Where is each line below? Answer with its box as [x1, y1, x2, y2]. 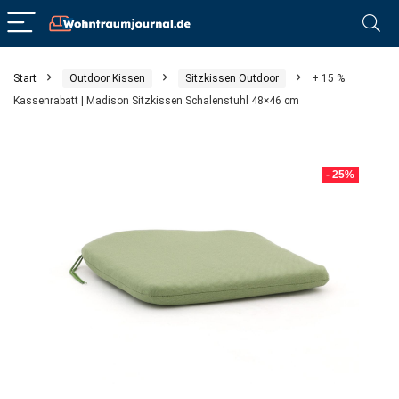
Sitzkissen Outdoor [185, 72, 279, 85]
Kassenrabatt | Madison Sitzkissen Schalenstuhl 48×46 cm [13, 94, 299, 107]
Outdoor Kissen [69, 72, 145, 85]
